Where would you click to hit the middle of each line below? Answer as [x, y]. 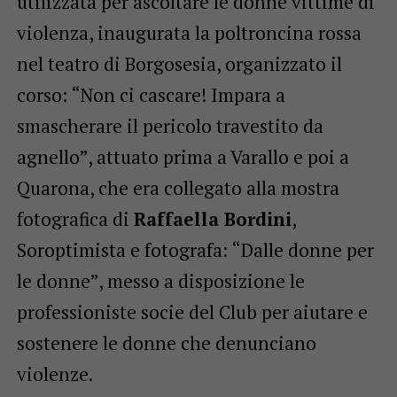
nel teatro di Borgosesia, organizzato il [179, 64]
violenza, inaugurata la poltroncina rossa [189, 33]
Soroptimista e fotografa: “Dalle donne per [195, 250]
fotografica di [75, 219]
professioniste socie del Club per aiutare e [192, 312]
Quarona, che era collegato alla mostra [178, 188]
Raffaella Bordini [212, 219]
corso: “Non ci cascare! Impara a [151, 95]
